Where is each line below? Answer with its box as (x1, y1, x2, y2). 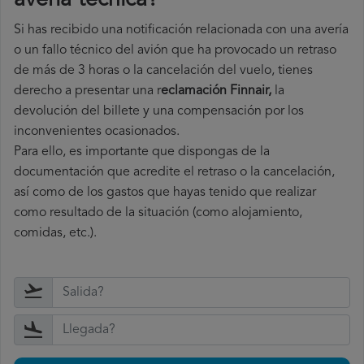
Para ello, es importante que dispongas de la (14, 145, 270, 159)
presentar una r (75, 84, 161, 98)
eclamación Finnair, (161, 84, 275, 98)
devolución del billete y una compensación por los (14, 105, 304, 119)
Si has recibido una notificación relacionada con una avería (14, 24, 349, 37)
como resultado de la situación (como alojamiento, (14, 206, 302, 220)
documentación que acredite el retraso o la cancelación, (14, 166, 335, 180)
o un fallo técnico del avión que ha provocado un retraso (14, 44, 336, 58)
